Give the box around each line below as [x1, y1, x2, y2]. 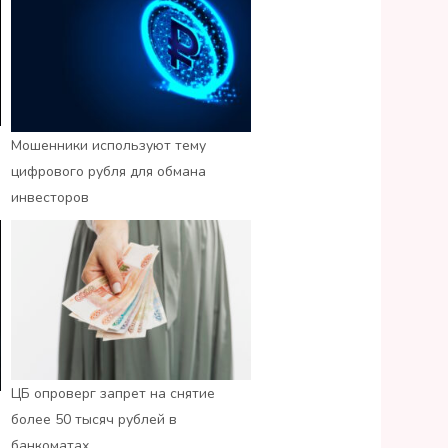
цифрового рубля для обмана [11, 162, 206, 182]
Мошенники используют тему [11, 136, 206, 156]
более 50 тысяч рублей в [11, 410, 177, 430]
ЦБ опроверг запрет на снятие [11, 384, 215, 404]
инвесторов [11, 188, 89, 208]
